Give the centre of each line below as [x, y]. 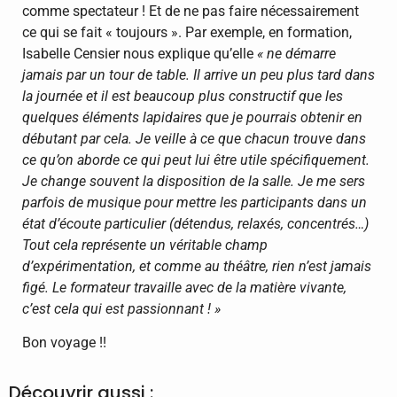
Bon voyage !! [64, 343]
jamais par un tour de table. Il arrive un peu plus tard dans [198, 74]
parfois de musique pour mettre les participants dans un [195, 202]
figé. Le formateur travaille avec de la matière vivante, [184, 287]
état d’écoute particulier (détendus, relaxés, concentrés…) [195, 223]
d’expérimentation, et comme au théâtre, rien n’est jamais [197, 266]
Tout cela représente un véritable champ [145, 245]
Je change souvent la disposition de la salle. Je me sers [194, 181]
